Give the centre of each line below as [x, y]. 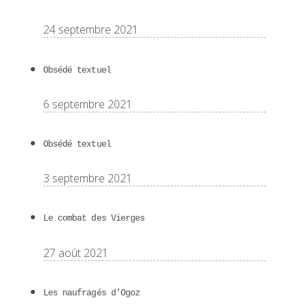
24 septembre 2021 [91, 30]
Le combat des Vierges [94, 219]
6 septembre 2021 [88, 104]
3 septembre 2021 [88, 179]
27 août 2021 [76, 253]
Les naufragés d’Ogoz [91, 293]
